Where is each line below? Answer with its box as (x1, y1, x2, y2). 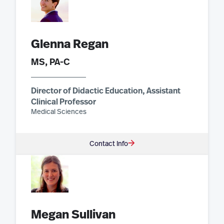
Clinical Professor (31, 97, 96, 106)
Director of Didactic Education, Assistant (31, 86, 180, 95)
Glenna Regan (31, 38, 108, 50)
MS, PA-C (31, 57, 70, 67)
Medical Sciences (31, 108, 86, 115)
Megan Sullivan (31, 208, 115, 221)
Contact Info (89, 140, 128, 147)
